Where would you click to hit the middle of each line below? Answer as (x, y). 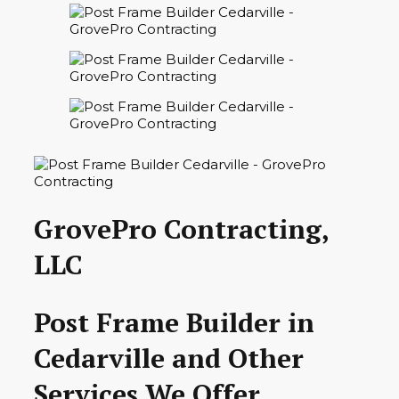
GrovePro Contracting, (181, 229)
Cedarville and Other (169, 358)
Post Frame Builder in (174, 323)
